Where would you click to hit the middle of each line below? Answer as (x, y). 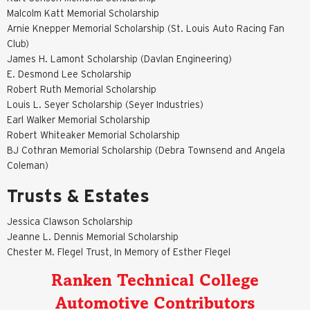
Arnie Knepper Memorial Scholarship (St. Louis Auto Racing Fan (146, 28)
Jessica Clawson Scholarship (70, 221)
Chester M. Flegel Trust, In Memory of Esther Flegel (119, 252)
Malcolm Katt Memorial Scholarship (83, 13)
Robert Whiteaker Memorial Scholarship (93, 135)
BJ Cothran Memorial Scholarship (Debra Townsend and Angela (146, 150)
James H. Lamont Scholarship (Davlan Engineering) (119, 58)
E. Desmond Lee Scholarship (69, 74)
